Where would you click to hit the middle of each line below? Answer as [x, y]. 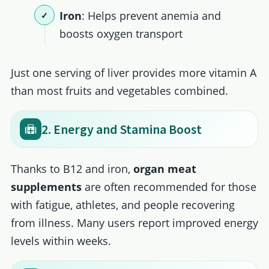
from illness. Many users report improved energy [134, 223]
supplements [46, 187]
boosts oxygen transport [121, 33]
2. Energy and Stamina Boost [121, 129]
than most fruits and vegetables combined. [119, 91]
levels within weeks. [61, 241]
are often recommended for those [169, 187]
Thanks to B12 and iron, [72, 169]
